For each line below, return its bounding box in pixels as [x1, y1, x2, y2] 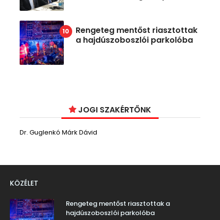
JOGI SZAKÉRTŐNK [76, 104, 151, 116]
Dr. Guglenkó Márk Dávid [20, 128, 97, 137]
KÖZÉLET [10, 178, 38, 189]
